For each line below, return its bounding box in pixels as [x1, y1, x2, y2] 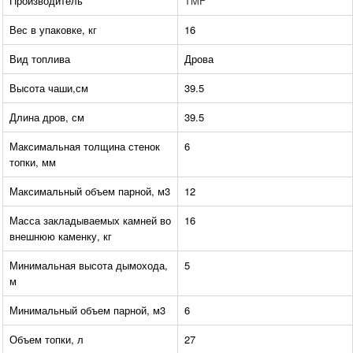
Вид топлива [9, 51, 70, 67]
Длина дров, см [9, 110, 84, 125]
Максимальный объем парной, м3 [9, 184, 170, 199]
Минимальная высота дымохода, [9, 258, 168, 273]
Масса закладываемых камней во [9, 213, 171, 229]
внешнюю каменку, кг [9, 229, 112, 244]
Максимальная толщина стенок [9, 139, 160, 154]
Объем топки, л [9, 332, 84, 347]
